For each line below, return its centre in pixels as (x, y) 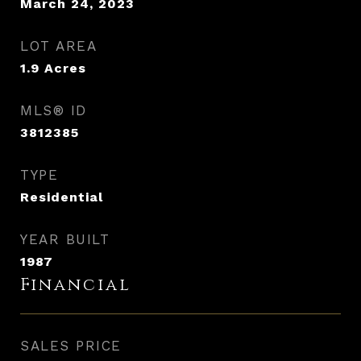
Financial (76, 285)
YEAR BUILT (65, 239)
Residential (62, 197)
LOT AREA (58, 46)
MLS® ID (54, 110)
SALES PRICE (71, 345)
